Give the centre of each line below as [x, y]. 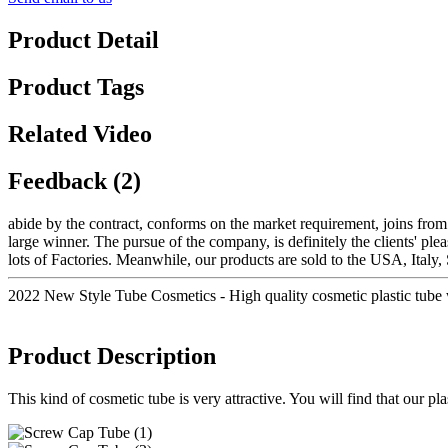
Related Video [80, 133]
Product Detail [83, 40]
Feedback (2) [74, 180]
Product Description [112, 355]
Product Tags [76, 87]
